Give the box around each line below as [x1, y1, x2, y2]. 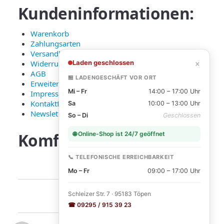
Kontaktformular [30, 98, 87, 109]
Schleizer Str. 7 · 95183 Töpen [68, 190, 151, 197]
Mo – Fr [68, 167, 89, 174]
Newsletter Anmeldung [30, 108, 110, 119]
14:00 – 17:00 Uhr [148, 87, 200, 95]
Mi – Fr [68, 87, 87, 95]
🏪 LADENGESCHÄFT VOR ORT [68, 74, 156, 81]
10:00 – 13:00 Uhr [148, 99, 200, 107]
